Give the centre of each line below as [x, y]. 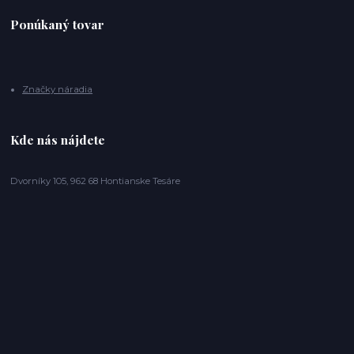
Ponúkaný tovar [58, 24]
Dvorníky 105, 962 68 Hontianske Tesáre [97, 181]
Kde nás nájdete [58, 139]
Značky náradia [58, 90]
